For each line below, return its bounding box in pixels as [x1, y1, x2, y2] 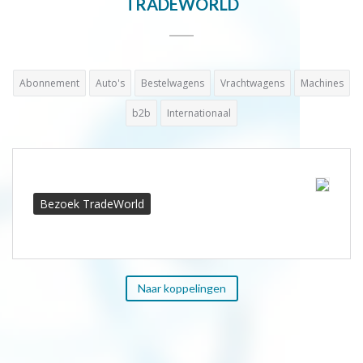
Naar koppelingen [137, 281, 226, 295]
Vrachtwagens [220, 76, 284, 90]
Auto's [96, 76, 125, 90]
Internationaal [167, 106, 231, 120]
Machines [301, 76, 344, 90]
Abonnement [19, 76, 79, 90]
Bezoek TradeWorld [39, 196, 144, 211]
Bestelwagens [141, 76, 204, 90]
